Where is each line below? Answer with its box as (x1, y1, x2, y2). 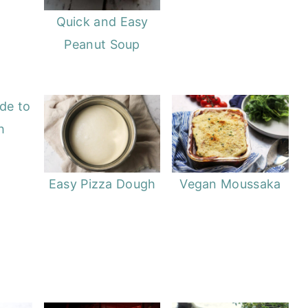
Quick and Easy (56, 14, 148, 29)
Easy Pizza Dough (48, 176, 156, 191)
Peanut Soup (64, 36, 140, 52)
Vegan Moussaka (179, 176, 281, 191)
